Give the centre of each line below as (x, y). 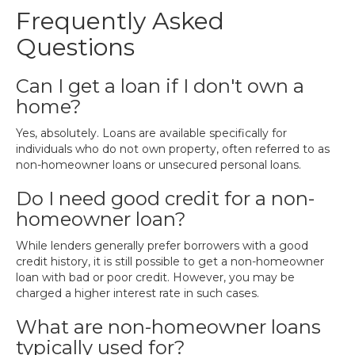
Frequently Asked (120, 21)
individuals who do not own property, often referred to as (173, 149)
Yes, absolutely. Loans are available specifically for (151, 133)
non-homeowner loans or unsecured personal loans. (158, 165)
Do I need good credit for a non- (165, 198)
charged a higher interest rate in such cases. (137, 293)
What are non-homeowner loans (168, 327)
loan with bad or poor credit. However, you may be (155, 277)
